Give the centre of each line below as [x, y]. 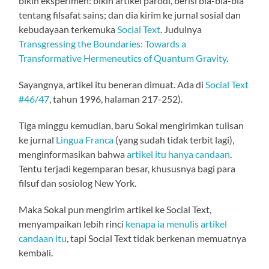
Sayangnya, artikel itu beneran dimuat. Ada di [112, 84]
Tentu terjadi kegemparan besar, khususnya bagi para [127, 168]
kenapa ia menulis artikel [177, 223]
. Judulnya [181, 29]
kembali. [36, 252]
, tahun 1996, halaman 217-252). [116, 98]
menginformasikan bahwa [73, 154]
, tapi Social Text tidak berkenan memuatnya [157, 238]
